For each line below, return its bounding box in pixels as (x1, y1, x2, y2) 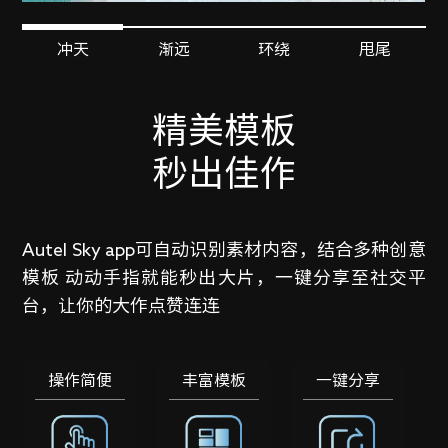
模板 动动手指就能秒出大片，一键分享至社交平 (22, 267, 426, 286)
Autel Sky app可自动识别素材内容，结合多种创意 (22, 239, 426, 258)
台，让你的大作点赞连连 (22, 295, 221, 314)
